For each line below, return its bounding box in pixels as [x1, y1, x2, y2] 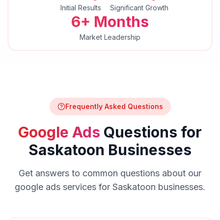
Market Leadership [80, 33, 140, 41]
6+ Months [71, 13, 149, 30]
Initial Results [60, 3, 101, 12]
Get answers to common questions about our [19, 168, 201, 178]
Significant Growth [110, 3, 168, 12]
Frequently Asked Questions [65, 102, 163, 110]
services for [60, 182, 112, 192]
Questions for [100, 123, 202, 141]
